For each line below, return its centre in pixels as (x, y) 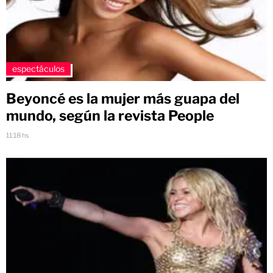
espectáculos (38, 68)
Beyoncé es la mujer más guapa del (123, 98)
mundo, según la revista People (110, 115)
